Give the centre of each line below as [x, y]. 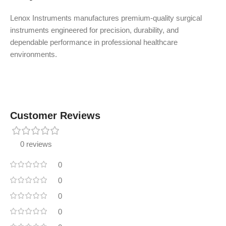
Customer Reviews [55, 116]
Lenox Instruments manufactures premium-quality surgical [106, 18]
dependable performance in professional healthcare [94, 42]
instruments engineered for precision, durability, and [94, 30]
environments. [34, 54]
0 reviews [36, 144]
